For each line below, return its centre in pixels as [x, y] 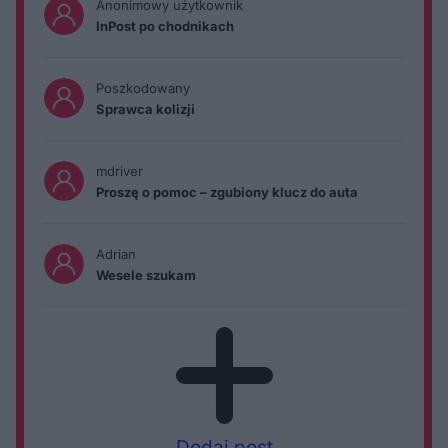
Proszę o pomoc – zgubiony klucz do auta [227, 191]
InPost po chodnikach [165, 25]
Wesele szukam [146, 274]
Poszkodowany [143, 87]
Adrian [116, 253]
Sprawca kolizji [145, 108]
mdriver [119, 170]
